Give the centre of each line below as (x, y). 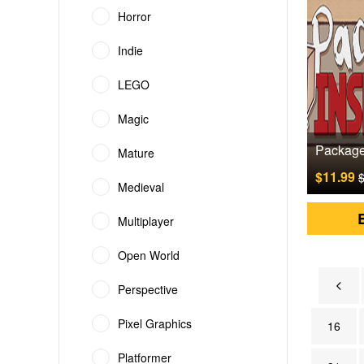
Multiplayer (146, 221)
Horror (134, 16)
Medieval (141, 187)
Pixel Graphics (155, 323)
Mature (136, 153)
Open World (149, 255)
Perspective (148, 289)
